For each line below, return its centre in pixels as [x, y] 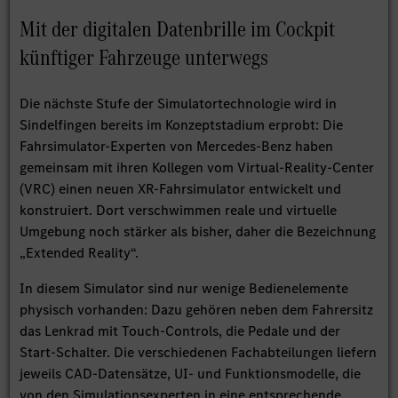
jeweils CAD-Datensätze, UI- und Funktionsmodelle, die [191, 374]
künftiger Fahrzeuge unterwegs [144, 58]
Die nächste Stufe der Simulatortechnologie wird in [179, 104]
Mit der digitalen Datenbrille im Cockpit [178, 29]
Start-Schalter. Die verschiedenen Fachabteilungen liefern [199, 353]
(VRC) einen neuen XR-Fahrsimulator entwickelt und [181, 189]
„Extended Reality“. [80, 253]
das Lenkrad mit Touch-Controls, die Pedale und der [180, 331]
